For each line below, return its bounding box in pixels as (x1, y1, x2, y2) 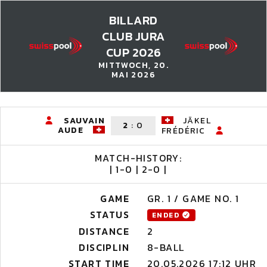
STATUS (89, 207, 129, 222)
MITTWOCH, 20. (98, 59, 169, 72)
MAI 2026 (111, 69, 156, 81)
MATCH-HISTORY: (94, 151, 182, 165)
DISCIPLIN (79, 240, 129, 254)
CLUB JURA (102, 27, 165, 45)
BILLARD (109, 11, 158, 29)
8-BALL (147, 240, 185, 254)
